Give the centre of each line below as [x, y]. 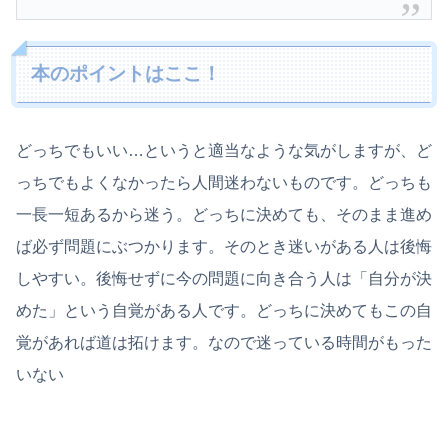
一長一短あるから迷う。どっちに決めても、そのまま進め [224, 214]
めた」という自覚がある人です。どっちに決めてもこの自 [224, 310]
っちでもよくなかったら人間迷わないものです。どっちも [224, 182]
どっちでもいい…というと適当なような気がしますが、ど [224, 150]
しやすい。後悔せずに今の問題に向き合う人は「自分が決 [224, 278]
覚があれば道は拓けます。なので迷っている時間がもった [224, 342]
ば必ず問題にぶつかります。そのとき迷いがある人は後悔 [224, 246]
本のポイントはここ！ [126, 74]
